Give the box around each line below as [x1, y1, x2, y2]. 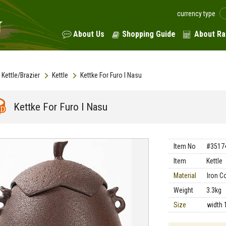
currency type [177, 10, 215, 18]
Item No [174, 142, 196, 150]
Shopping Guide [122, 29, 176, 39]
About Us [73, 29, 104, 39]
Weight [174, 186, 193, 194]
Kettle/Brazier [2, 71, 40, 79]
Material [174, 172, 196, 180]
